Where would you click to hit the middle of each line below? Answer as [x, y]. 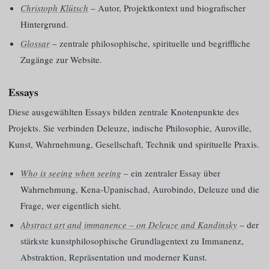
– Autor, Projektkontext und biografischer [167, 8]
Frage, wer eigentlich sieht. [71, 205]
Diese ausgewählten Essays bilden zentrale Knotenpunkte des [124, 112]
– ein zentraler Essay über [171, 173]
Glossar [35, 43]
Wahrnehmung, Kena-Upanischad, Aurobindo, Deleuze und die [140, 189]
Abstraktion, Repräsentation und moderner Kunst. [114, 257]
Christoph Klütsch [55, 8]
